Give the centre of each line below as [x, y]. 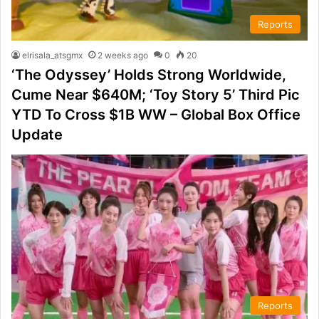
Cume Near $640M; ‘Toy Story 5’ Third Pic [156, 95]
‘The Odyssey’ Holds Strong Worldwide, [149, 75]
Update [37, 135]
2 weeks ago [123, 56]
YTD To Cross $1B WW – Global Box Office [156, 115]
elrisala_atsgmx [52, 56]
